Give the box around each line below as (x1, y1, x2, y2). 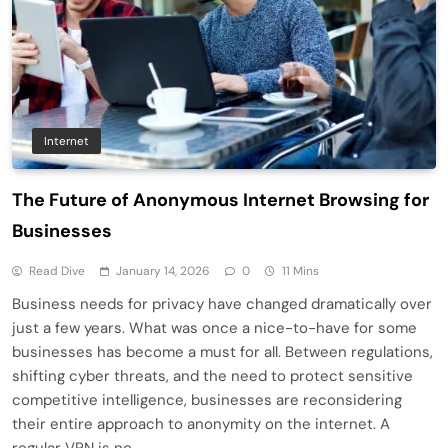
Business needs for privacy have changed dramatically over (12, 294, 432, 315)
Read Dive (29, 263, 85, 280)
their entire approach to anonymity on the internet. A (12, 414, 390, 435)
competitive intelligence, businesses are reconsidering (12, 390, 402, 411)
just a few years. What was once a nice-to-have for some (12, 318, 417, 339)
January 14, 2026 (116, 263, 210, 280)
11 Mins (282, 263, 319, 280)
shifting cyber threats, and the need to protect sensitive (12, 366, 413, 387)
